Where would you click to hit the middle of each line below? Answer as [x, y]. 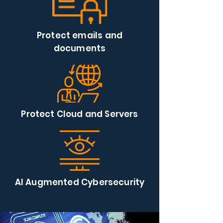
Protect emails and [80, 35]
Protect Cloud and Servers [80, 114]
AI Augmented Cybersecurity [80, 182]
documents [80, 48]
